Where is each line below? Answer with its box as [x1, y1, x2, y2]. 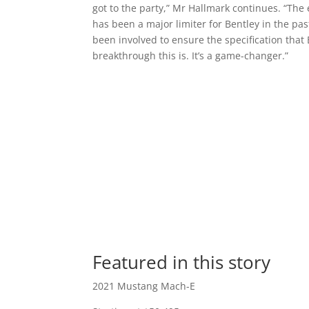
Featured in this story [92, 249, 271, 275]
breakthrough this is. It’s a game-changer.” [92, 49, 289, 63]
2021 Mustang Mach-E [92, 279, 196, 292]
